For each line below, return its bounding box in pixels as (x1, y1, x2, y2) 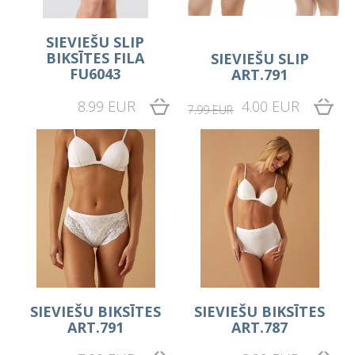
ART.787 (231, 318, 288, 338)
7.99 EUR (188, 102, 234, 118)
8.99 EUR (77, 97, 136, 116)
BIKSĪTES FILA (46, 48, 145, 68)
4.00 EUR (241, 97, 300, 116)
